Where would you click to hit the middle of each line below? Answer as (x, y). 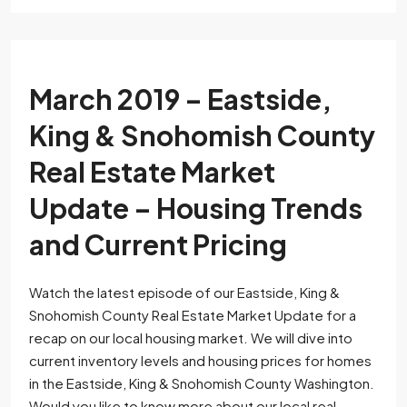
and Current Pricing (158, 245)
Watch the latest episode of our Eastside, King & (184, 293)
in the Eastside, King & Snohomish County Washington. (202, 383)
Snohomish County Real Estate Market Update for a (193, 315)
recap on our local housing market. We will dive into (191, 338)
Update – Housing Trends (196, 208)
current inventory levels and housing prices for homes (200, 361)
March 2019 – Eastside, (180, 99)
